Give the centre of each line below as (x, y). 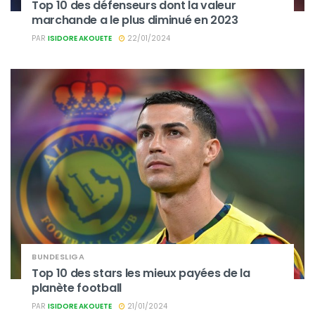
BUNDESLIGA (58, 256)
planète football (77, 288)
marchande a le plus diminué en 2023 (135, 20)
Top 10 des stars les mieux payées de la (141, 273)
